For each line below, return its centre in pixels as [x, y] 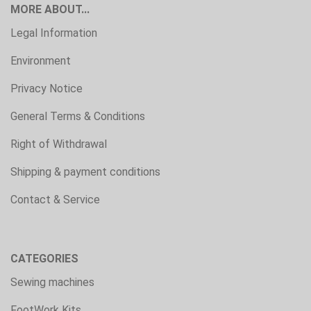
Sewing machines [52, 282]
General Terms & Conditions [78, 116]
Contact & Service [55, 199]
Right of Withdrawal [59, 144]
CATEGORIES [44, 258]
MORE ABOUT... [50, 9]
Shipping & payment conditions [85, 171]
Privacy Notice [47, 88]
